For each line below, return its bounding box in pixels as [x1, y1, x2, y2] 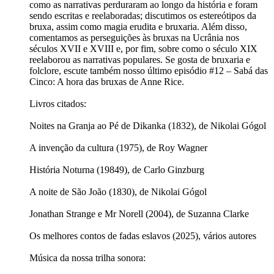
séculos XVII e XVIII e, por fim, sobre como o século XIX [29, 43, 257, 54]
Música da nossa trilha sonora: [29, 253, 146, 264]
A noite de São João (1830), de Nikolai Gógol [29, 187, 207, 198]
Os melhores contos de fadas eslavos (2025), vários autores [29, 231, 256, 242]
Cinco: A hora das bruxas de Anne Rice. [29, 76, 184, 87]
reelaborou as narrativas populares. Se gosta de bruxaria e [29, 54, 250, 65]
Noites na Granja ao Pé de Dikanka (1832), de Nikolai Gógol [29, 120, 266, 131]
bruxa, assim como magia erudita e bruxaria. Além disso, [29, 21, 247, 32]
